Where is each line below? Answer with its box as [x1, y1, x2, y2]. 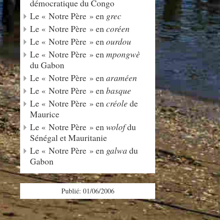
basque [106, 84, 131, 96]
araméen [106, 72, 137, 83]
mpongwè [106, 48, 140, 60]
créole [106, 97, 128, 109]
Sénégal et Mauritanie [30, 132, 107, 143]
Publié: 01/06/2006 [61, 186, 114, 195]
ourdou [106, 35, 131, 47]
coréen [106, 23, 130, 34]
